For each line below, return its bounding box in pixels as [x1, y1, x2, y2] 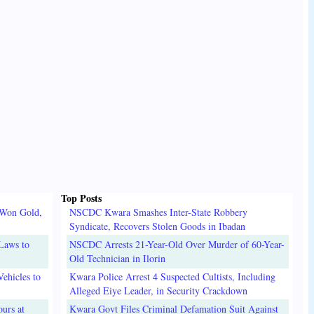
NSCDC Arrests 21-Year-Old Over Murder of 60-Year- [69, 238, 285, 252]
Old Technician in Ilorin [69, 252, 165, 266]
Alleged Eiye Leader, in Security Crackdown [69, 284, 247, 298]
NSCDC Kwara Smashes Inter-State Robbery [69, 205, 247, 219]
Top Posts [60, 191, 102, 206]
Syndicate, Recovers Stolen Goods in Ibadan [69, 219, 245, 233]
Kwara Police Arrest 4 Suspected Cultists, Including [69, 270, 275, 284]
